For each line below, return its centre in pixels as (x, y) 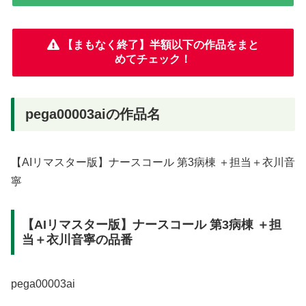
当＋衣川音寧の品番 (77, 239)
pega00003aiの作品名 (93, 114)
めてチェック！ (153, 59)
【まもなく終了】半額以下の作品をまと (159, 44)
